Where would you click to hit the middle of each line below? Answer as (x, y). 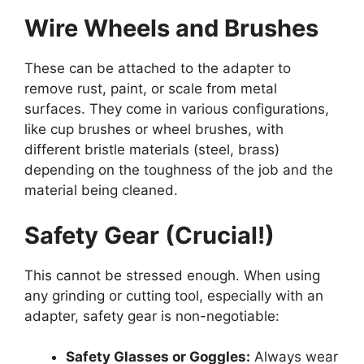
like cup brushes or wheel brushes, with (154, 130)
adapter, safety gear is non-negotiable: (152, 316)
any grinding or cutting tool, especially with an (174, 295)
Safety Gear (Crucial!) (149, 235)
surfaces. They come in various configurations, (177, 109)
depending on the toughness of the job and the (179, 170)
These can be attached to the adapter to (158, 69)
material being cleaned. (101, 191)
